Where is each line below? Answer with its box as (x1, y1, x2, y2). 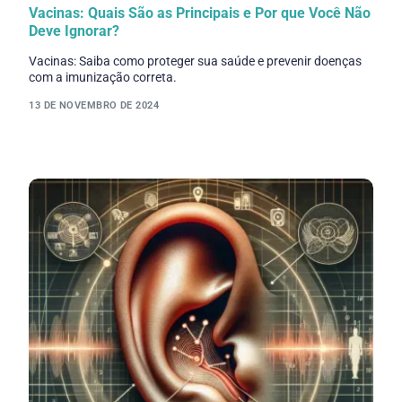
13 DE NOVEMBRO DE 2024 (29, 99, 160, 111)
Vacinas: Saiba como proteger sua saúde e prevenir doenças (29, 54, 363, 69)
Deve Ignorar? (29, 22, 120, 40)
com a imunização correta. (29, 70, 178, 85)
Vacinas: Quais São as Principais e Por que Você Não (29, 4, 371, 22)
